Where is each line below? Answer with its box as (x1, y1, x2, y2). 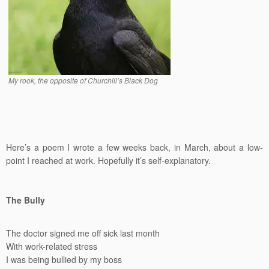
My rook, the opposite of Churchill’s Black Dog (8, 75, 158, 85)
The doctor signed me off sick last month (6, 227, 160, 239)
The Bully (6, 194, 45, 206)
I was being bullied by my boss (6, 253, 122, 265)
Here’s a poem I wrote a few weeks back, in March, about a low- (6, 141, 263, 153)
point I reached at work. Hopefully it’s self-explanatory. (6, 154, 211, 166)
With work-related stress (6, 240, 97, 252)
